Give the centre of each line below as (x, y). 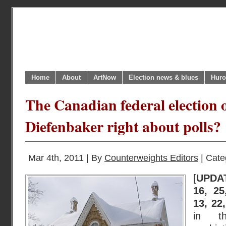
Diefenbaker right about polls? (123, 126)
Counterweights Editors (151, 158)
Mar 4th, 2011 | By (66, 158)
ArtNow (105, 77)
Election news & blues (163, 77)
